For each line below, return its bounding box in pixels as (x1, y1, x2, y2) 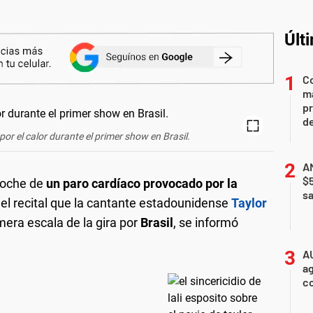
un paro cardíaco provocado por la (46, 175, 238, 191)
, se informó (173, 214, 238, 230)
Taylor (231, 195, 267, 210)
